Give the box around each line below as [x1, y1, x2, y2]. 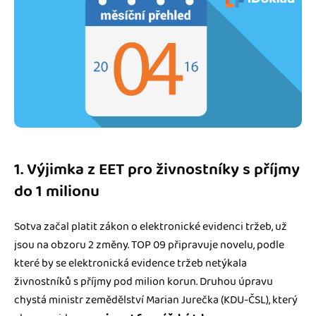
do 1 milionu [14, 179, 99, 205]
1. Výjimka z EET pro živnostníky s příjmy [14, 157, 300, 183]
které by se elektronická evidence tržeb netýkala [14, 255, 247, 273]
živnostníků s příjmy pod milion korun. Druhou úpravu [14, 273, 273, 291]
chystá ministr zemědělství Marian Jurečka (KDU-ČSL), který [14, 291, 298, 310]
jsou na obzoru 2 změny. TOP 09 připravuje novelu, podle [14, 236, 284, 255]
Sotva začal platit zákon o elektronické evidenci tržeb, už [14, 218, 287, 236]
